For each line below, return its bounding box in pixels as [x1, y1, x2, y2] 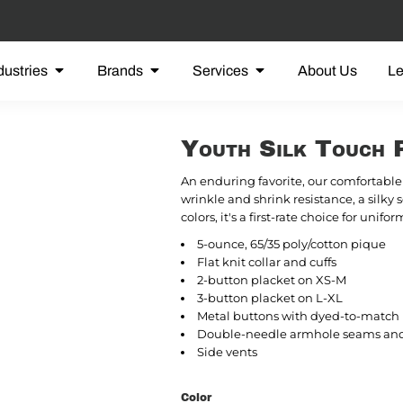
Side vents [196, 345, 257, 360]
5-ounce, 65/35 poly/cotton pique [196, 237, 386, 252]
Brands [97, 63, 146, 79]
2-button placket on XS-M [196, 273, 346, 288]
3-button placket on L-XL [196, 291, 343, 306]
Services [193, 63, 251, 79]
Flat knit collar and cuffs [196, 255, 336, 270]
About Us [298, 63, 357, 79]
